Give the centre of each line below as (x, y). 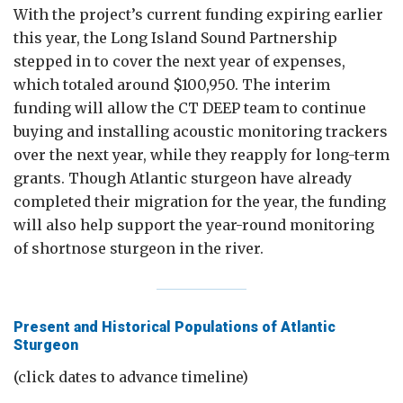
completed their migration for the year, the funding (200, 201)
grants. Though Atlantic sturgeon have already (183, 178)
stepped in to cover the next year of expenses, (179, 61)
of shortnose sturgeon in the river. (139, 248)
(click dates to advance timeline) (131, 376)
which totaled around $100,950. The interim (172, 84)
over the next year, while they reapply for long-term (201, 154)
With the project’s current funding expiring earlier (198, 14)
